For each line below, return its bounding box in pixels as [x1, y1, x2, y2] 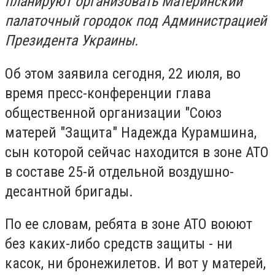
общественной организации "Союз [5, 104, 222, 122]
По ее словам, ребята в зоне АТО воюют [5, 215, 252, 233]
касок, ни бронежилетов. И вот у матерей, [5, 255, 266, 273]
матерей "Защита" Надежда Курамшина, [5, 123, 257, 141]
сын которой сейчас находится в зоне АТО [5, 143, 269, 161]
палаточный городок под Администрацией [5, 12, 266, 29]
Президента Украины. [5, 32, 138, 49]
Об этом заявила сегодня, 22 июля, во [5, 64, 241, 82]
